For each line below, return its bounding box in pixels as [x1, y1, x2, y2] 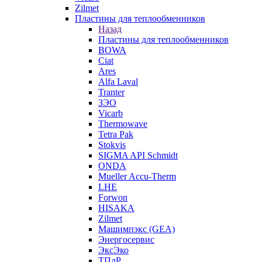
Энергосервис [98, 235, 154, 244]
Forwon [98, 192, 127, 202]
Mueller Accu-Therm [98, 171, 176, 181]
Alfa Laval [98, 77, 138, 87]
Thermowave [98, 119, 147, 129]
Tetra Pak [98, 129, 133, 139]
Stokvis [98, 140, 126, 150]
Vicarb [98, 108, 123, 118]
